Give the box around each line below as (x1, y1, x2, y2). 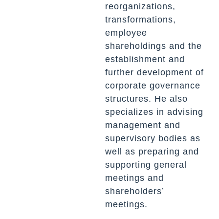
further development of (105, 67, 204, 78)
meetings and (105, 173, 164, 183)
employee (105, 28, 147, 38)
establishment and (105, 54, 185, 65)
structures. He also (105, 94, 188, 104)
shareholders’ (105, 186, 164, 197)
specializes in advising (105, 107, 203, 117)
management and (105, 120, 180, 131)
